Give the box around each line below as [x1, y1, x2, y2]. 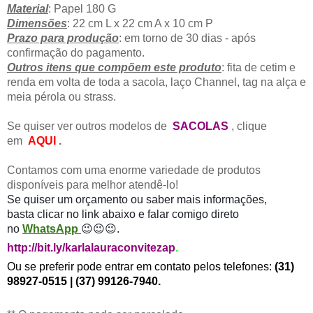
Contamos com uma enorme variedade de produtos [7, 163, 261, 176]
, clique [228, 119, 267, 132]
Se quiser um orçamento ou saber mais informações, [7, 193, 267, 205]
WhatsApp [22, 222, 81, 235]
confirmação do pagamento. [7, 46, 145, 59]
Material [7, 2, 48, 15]
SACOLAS [173, 119, 228, 132]
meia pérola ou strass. [7, 90, 116, 103]
